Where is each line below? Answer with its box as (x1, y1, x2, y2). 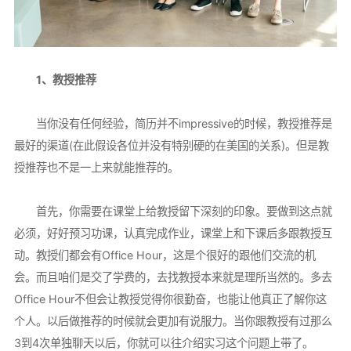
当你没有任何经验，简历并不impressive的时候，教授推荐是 (13, 117, 332, 131)
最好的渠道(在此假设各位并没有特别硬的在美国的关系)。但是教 (13, 139, 329, 153)
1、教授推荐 (13, 73, 96, 87)
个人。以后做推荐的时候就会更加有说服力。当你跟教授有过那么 (13, 314, 332, 328)
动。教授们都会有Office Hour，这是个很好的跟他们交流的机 (13, 248, 316, 262)
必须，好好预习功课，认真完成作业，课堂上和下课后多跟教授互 (13, 226, 332, 241)
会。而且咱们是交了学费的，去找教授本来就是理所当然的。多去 (13, 270, 332, 284)
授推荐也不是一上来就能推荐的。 (13, 161, 179, 175)
